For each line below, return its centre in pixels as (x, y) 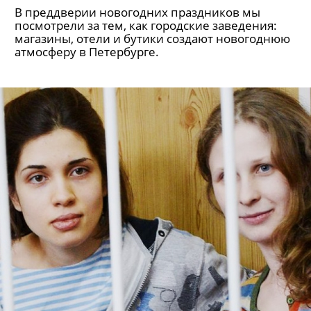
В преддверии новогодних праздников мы (137, 12)
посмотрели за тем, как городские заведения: (146, 25)
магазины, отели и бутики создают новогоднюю (152, 39)
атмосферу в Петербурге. (87, 52)
